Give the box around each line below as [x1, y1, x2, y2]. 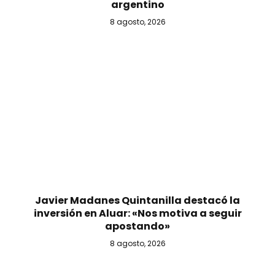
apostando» [105, 219, 170, 234]
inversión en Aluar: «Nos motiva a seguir [33, 206, 242, 221]
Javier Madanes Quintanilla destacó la [35, 193, 240, 208]
